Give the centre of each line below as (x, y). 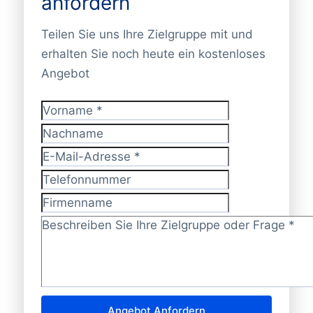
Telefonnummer (80, 189)
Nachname (67, 143)
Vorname (63, 119)
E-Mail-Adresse (80, 166)
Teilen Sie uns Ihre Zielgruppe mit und (147, 34)
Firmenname (72, 212)
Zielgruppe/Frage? (87, 235)
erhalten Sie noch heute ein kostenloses (153, 53)
